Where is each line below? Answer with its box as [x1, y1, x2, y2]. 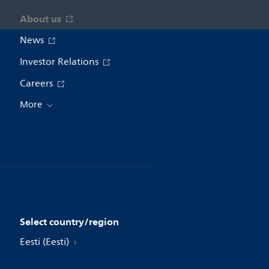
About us [19, 10, 64, 27]
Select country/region [19, 213, 119, 230]
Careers [19, 75, 55, 91]
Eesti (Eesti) [19, 234, 71, 250]
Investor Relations [19, 53, 101, 70]
